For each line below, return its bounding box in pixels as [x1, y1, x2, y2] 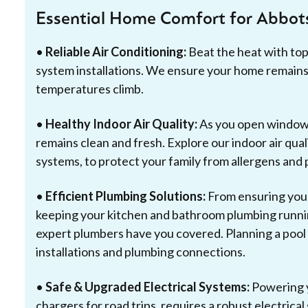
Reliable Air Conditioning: [45, 44, 186, 59]
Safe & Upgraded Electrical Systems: [45, 279, 250, 294]
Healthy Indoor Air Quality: [45, 116, 197, 131]
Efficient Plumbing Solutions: [45, 188, 206, 203]
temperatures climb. [36, 81, 144, 96]
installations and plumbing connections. [36, 244, 245, 259]
